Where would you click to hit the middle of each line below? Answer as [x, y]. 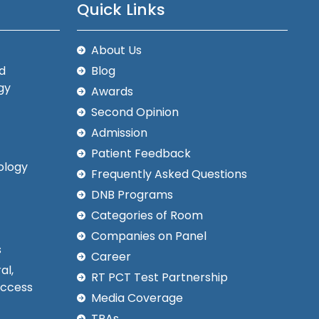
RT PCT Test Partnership [159, 278]
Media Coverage [137, 298]
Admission [119, 133]
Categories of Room [147, 216]
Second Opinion [135, 113]
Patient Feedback [141, 154]
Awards [112, 92]
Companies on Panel [149, 236]
